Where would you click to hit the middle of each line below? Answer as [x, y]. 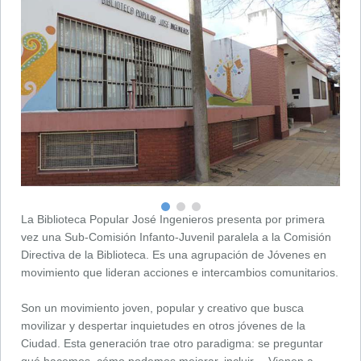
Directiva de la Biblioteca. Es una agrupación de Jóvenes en [174, 255]
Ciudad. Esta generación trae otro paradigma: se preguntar [172, 344]
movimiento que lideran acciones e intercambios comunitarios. [180, 273]
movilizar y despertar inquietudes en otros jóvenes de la [163, 326]
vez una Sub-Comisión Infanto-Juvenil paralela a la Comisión [176, 237]
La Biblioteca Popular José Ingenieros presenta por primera [173, 220]
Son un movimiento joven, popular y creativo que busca [162, 308]
